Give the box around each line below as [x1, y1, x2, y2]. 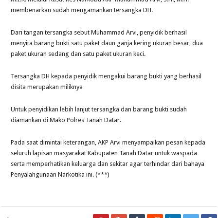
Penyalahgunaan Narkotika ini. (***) [11, 170, 110, 178]
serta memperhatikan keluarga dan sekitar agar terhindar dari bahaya [11, 160, 205, 167]
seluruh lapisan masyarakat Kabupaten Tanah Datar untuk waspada [11, 149, 198, 157]
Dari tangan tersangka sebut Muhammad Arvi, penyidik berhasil [11, 28, 187, 36]
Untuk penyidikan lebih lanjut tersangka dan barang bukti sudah [11, 105, 187, 113]
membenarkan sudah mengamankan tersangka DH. [11, 6, 153, 14]
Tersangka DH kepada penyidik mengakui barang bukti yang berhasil [11, 72, 202, 80]
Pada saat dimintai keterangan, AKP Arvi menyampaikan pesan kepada [11, 138, 206, 146]
